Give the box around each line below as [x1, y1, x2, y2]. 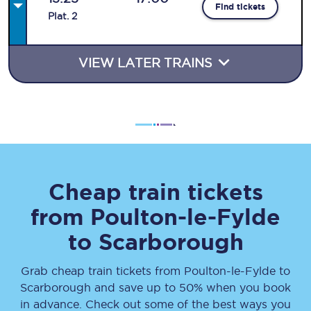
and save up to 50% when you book [91, 281, 291, 294]
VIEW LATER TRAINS [78, 56, 216, 69]
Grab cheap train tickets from [21, 264, 184, 277]
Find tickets [215, 2, 266, 12]
